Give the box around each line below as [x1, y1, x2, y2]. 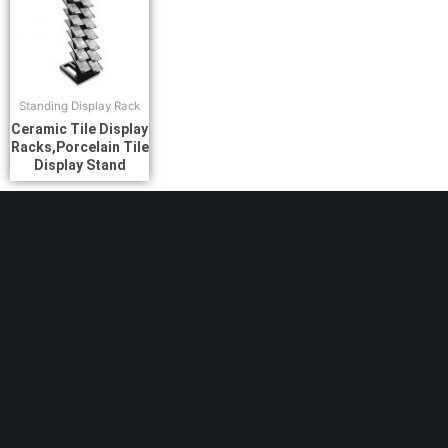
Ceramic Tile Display [11, 121, 149, 138]
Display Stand [33, 157, 126, 174]
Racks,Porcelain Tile [10, 139, 149, 156]
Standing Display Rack [19, 99, 141, 114]
